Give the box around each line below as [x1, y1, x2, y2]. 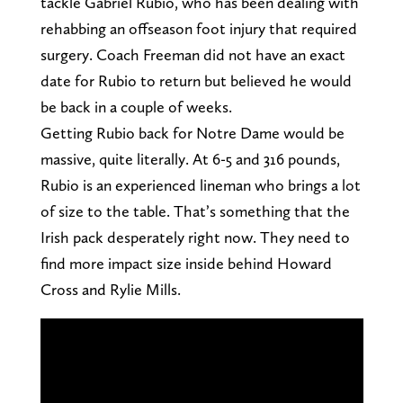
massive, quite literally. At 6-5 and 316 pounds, [40, 148, 340, 168]
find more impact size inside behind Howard [40, 253, 332, 273]
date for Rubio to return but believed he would [40, 70, 352, 90]
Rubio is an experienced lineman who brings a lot [40, 175, 361, 194]
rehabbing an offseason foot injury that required [40, 18, 357, 38]
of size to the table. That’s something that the [40, 201, 350, 220]
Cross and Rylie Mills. [40, 279, 181, 299]
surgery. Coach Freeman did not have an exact [40, 44, 345, 64]
